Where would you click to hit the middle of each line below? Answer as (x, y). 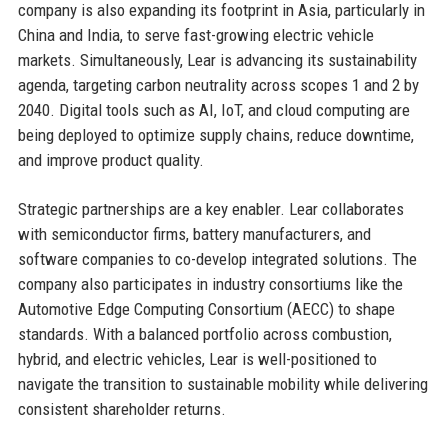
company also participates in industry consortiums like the (210, 283)
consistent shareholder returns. (121, 408)
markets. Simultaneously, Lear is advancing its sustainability (217, 59)
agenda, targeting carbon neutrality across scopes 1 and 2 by (218, 84)
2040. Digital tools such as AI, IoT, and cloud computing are (213, 109)
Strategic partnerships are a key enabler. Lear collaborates (210, 208)
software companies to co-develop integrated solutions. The (217, 258)
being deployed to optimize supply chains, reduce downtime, (215, 134)
